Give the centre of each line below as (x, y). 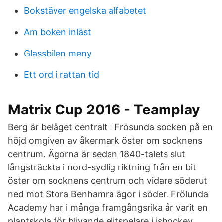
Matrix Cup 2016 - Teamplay (104, 110)
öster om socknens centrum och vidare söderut (108, 181)
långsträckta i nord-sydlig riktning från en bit (102, 167)
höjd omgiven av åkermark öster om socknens (105, 140)
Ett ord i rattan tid (61, 75)
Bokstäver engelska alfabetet (85, 11)
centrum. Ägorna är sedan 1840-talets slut (97, 154)
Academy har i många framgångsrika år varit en (108, 207)
